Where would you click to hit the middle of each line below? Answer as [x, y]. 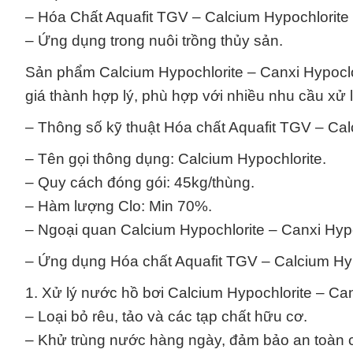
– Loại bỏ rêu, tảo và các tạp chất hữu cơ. [166, 317]
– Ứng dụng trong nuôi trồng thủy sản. [154, 41]
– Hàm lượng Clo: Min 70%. [119, 206]
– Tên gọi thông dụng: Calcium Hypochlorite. [176, 159]
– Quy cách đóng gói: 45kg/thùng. [140, 183]
